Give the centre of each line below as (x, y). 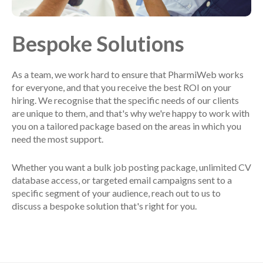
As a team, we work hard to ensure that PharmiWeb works (128, 74)
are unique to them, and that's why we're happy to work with (131, 113)
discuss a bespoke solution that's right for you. (104, 205)
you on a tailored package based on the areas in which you (127, 126)
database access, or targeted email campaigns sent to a (122, 180)
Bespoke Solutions (98, 43)
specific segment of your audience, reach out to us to (116, 193)
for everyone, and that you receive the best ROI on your (122, 87)
